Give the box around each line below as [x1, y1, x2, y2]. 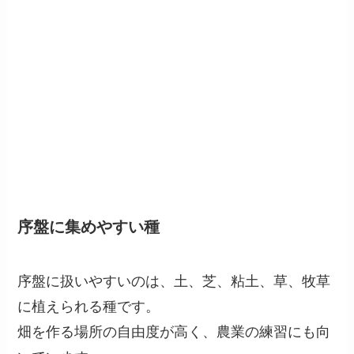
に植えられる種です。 [17, 299, 160, 315]
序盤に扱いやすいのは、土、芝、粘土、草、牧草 [17, 273, 331, 290]
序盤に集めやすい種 [17, 217, 160, 235]
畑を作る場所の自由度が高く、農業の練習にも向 [17, 324, 331, 341]
